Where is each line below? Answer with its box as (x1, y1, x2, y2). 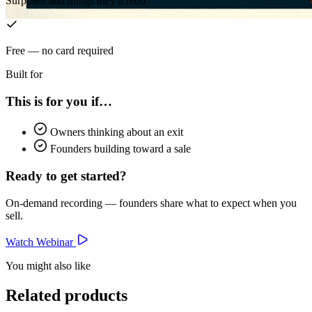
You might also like (6, 259, 91, 272)
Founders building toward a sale (50, 143, 191, 155)
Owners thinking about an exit (50, 126, 183, 139)
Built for (6, 68, 42, 80)
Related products (6, 286, 127, 304)
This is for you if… (6, 93, 112, 109)
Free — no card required (6, 44, 114, 56)
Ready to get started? (6, 169, 127, 184)
